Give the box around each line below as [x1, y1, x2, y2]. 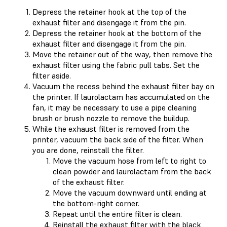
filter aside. [32, 70, 71, 81]
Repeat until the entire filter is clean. [53, 208, 182, 219]
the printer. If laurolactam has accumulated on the [32, 91, 210, 102]
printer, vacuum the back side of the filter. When [32, 134, 203, 144]
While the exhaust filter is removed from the [32, 123, 190, 134]
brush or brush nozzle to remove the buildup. [32, 112, 190, 123]
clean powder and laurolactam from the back [53, 166, 211, 176]
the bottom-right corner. [53, 198, 139, 208]
